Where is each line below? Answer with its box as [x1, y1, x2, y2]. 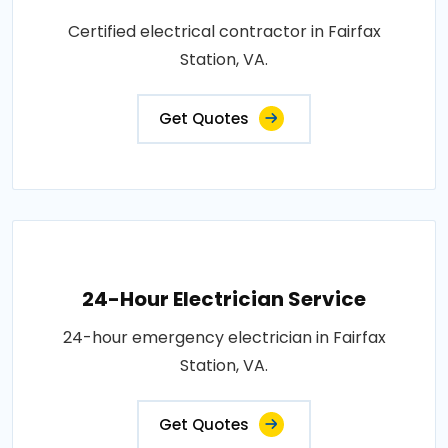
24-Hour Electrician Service [82, 284, 366, 313]
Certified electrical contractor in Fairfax [67, 19, 381, 43]
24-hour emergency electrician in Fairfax [62, 325, 386, 349]
